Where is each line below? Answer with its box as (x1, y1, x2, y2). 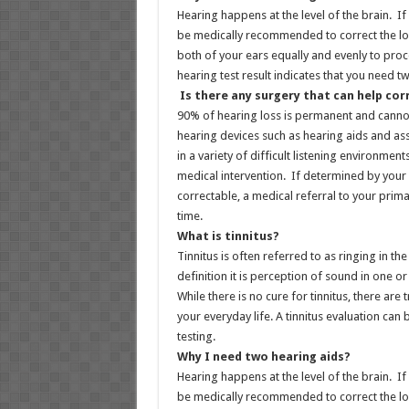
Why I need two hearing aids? (176, 350, 351, 363)
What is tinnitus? (176, 229, 279, 243)
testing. (176, 330, 215, 343)
